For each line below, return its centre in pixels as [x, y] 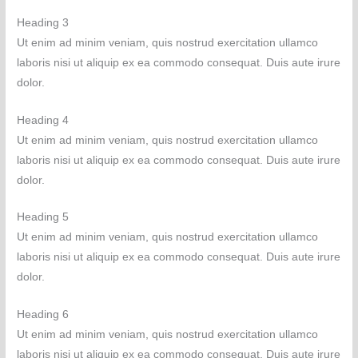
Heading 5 [43, 217]
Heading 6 [43, 315]
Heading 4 [43, 120]
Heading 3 [43, 22]
